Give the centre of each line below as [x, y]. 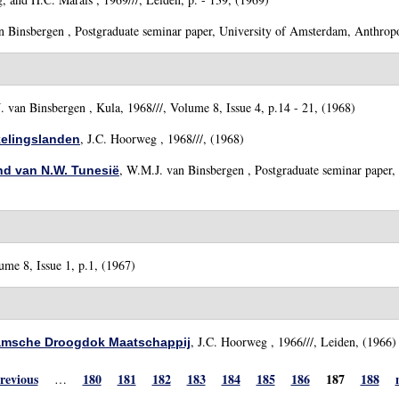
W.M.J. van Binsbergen [185, 170]
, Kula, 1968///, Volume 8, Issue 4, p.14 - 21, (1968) [220, 107]
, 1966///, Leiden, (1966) [332, 342]
